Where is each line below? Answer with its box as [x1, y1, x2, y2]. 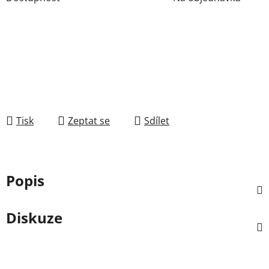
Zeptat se [68, 113, 110, 127]
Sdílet [144, 113, 169, 127]
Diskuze [6, 207, 62, 228]
